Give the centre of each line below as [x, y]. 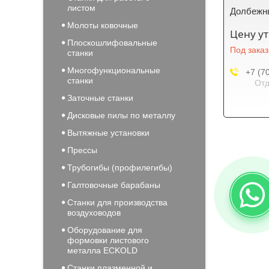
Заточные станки [100, 98]
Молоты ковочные [103, 25]
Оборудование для [105, 230]
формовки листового [108, 240]
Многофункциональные [114, 70]
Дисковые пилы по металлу [121, 115]
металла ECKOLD [102, 250]
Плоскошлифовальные [112, 43]
